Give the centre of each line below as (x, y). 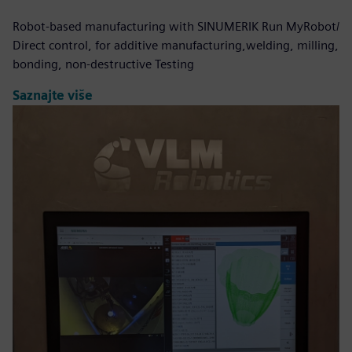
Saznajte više (53, 96)
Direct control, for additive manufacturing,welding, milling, (176, 45)
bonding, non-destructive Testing (103, 64)
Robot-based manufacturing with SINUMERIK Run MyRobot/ (176, 26)
